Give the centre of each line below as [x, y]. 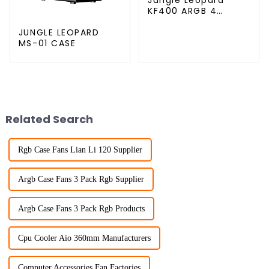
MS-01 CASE [47, 43]
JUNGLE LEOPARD [59, 32]
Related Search [49, 119]
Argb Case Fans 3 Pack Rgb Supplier [81, 180]
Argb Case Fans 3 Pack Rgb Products [81, 209]
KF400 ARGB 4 [182, 11]
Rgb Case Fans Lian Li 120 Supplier [80, 150]
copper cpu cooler [194, 21]
